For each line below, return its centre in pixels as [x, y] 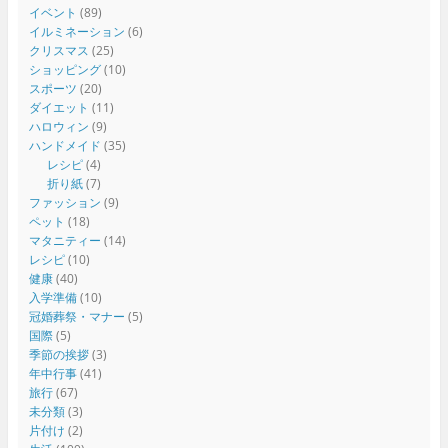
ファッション [64, 202]
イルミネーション [76, 31]
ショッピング [64, 69]
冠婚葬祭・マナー [76, 316]
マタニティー [64, 240]
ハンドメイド [64, 145]
